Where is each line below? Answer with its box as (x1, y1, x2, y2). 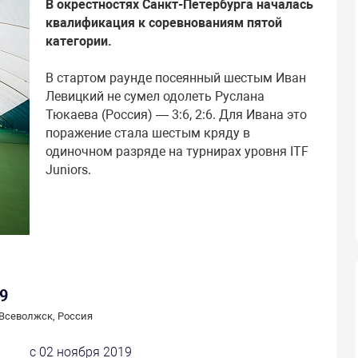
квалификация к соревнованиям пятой (46, 14, 282, 30)
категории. (46, 33, 112, 49)
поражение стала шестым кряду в (46, 125, 250, 141)
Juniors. (46, 161, 91, 177)
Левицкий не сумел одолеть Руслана (46, 88, 265, 104)
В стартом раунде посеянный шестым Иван (46, 70, 306, 86)
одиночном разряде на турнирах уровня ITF (46, 143, 308, 159)
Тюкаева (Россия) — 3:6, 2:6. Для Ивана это (46, 106, 307, 122)
